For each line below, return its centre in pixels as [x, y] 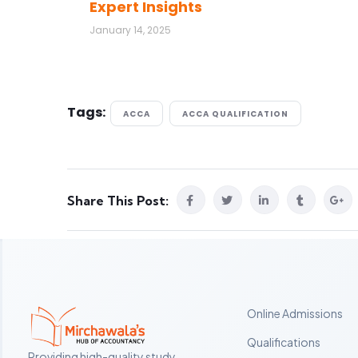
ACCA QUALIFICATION [235, 114]
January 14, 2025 [130, 30]
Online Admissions [294, 314]
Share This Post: [118, 201]
